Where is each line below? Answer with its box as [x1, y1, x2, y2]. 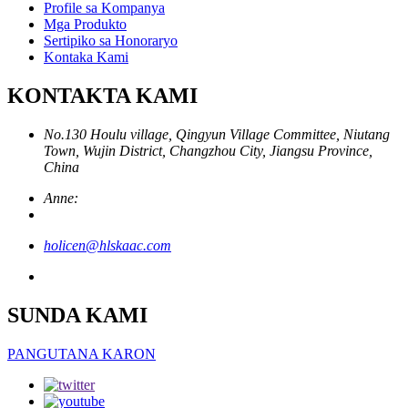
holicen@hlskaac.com [44, 238, 171, 254]
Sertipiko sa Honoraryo [44, 33, 178, 49]
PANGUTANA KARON [7, 346, 156, 362]
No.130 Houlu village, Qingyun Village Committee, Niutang [44, 127, 390, 143]
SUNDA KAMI [7, 303, 148, 328]
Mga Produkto [44, 16, 127, 33]
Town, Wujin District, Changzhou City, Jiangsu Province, [44, 143, 372, 159]
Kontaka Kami [44, 49, 128, 66]
